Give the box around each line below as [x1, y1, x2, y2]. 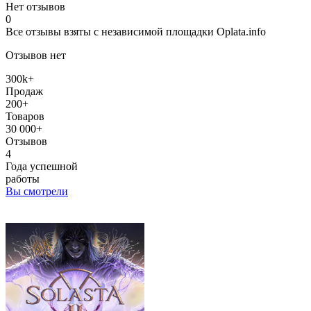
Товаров [6, 110, 44, 122]
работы [6, 172, 40, 185]
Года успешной [6, 160, 78, 172]
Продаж [6, 85, 43, 97]
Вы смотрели [6, 185, 68, 197]
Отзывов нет [6, 49, 66, 61]
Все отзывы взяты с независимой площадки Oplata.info [6, 25, 266, 37]
